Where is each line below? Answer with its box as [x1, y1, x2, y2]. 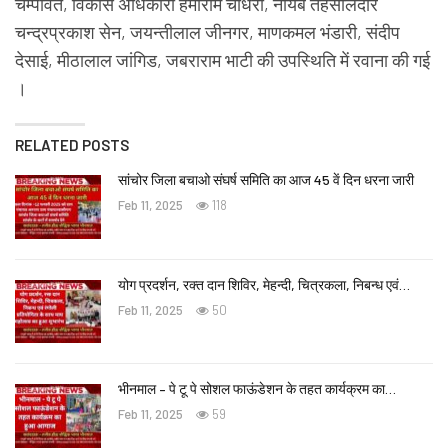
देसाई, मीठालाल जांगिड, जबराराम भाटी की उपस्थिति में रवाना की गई [15, 49, 430, 72]
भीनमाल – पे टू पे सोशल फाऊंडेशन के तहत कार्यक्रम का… [118, 380, 396, 398]
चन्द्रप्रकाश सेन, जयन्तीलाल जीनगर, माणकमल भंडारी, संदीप [15, 21, 400, 44]
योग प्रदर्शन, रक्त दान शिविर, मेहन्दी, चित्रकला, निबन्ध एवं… [118, 275, 410, 293]
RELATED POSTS [15, 136, 129, 155]
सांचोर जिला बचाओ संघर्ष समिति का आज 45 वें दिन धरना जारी [118, 171, 414, 189]
